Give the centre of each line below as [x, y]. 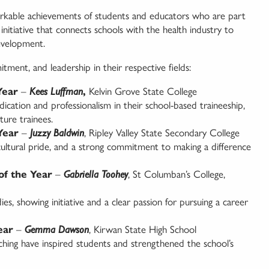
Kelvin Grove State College [141, 92]
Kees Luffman [56, 92]
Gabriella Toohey [96, 174]
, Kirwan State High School [143, 230]
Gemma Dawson [57, 230]
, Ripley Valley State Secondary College [162, 133]
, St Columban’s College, [177, 174]
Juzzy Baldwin [57, 133]
